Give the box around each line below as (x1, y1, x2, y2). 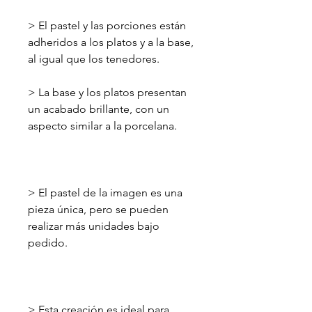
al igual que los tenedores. (28, 52, 159, 66)
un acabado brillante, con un (28, 102, 169, 116)
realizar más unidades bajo (28, 219, 159, 233)
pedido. (28, 236, 68, 250)
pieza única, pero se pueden (28, 203, 169, 217)
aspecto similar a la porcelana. (28, 119, 177, 133)
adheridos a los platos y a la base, (28, 36, 194, 49)
